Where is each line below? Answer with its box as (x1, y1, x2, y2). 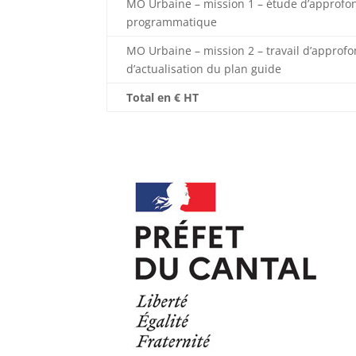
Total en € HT (126, 90, 199, 106)
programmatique (126, 14, 218, 30)
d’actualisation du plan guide (126, 61, 282, 77)
